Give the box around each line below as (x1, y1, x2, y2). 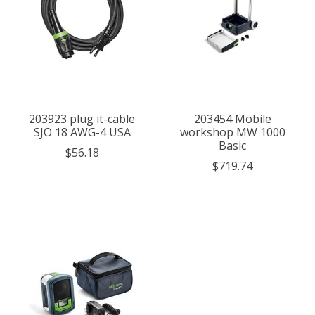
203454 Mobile (193, 111, 271, 127)
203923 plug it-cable (29, 111, 136, 127)
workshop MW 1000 (179, 124, 285, 141)
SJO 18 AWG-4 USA (33, 124, 131, 141)
